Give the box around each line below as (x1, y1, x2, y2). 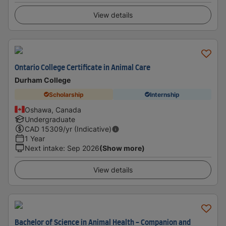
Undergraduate (25, 115, 75, 124)
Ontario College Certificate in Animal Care (15, 65, 150, 72)
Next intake (25, 144, 63, 152)
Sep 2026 (67, 144, 99, 152)
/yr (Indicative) (63, 125, 111, 133)
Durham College (15, 76, 71, 84)
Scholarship (49, 90, 84, 98)
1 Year (25, 134, 45, 143)
